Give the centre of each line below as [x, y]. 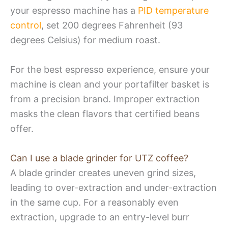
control [26, 25]
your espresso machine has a [74, 11]
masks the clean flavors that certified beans [105, 114]
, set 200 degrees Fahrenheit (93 [112, 25]
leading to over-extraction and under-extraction [113, 188]
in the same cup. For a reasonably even [94, 203]
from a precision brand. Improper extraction [105, 99]
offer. [22, 129]
